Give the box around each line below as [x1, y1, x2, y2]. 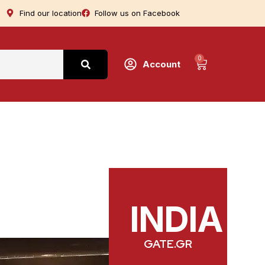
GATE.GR [144, 237, 192, 252]
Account [143, 58, 180, 70]
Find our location [19, 8, 82, 18]
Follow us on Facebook [95, 8, 180, 18]
